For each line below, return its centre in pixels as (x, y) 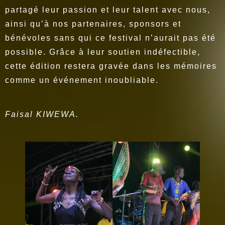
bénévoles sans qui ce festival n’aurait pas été (110, 38)
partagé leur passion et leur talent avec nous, (108, 10)
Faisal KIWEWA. (42, 115)
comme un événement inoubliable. (82, 80)
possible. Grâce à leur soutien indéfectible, (103, 52)
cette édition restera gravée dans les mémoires (111, 66)
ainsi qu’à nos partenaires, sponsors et (93, 24)
